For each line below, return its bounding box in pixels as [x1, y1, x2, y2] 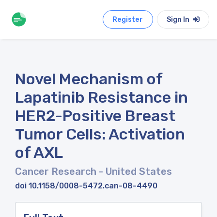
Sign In [166, 15, 191, 24]
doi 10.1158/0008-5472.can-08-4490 [15, 181, 157, 190]
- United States [99, 166, 172, 177]
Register [112, 15, 143, 24]
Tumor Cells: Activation [15, 125, 185, 143]
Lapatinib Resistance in [15, 88, 188, 107]
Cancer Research [15, 166, 99, 177]
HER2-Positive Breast [15, 107, 175, 125]
